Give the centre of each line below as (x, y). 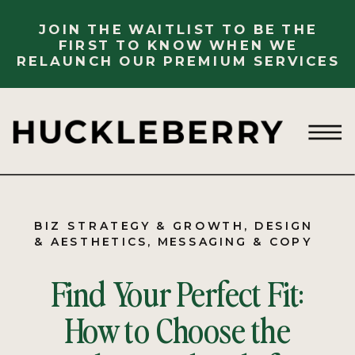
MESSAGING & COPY (235, 241)
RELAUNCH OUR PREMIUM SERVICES (178, 60)
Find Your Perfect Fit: (177, 292)
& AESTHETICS (91, 241)
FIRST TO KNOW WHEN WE (178, 45)
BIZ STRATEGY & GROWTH (139, 225)
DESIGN (283, 225)
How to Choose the (177, 329)
